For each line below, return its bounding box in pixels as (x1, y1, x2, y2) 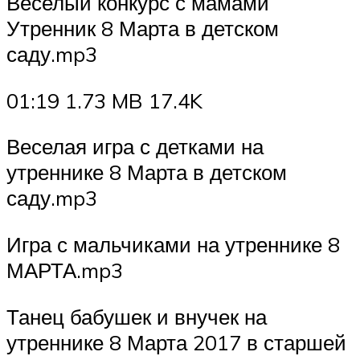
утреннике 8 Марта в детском (6, 159, 287, 186)
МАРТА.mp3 (6, 257, 123, 284)
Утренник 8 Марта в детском (6, 15, 279, 42)
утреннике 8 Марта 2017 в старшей (6, 329, 346, 355)
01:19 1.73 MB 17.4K (6, 87, 202, 113)
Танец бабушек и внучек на (6, 303, 267, 329)
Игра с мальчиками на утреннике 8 (6, 231, 340, 258)
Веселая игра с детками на (6, 133, 264, 160)
